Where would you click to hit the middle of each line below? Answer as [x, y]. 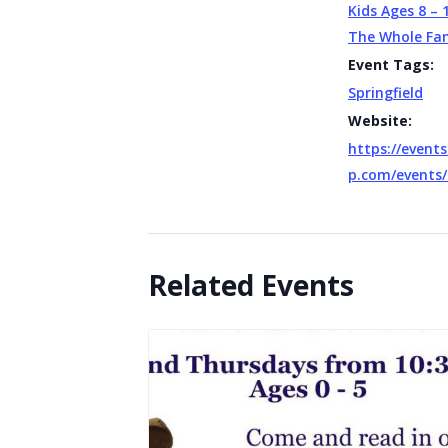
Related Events [251, 284]
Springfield [385, 92]
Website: [380, 120]
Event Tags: [391, 64]
